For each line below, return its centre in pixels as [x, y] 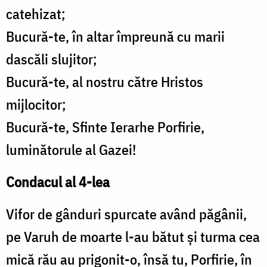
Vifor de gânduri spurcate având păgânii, [126, 214]
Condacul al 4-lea [58, 182]
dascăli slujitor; [52, 59]
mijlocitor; [36, 105]
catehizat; [36, 14]
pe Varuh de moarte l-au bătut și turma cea [133, 237]
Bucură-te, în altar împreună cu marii [115, 37]
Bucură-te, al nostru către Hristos [105, 82]
